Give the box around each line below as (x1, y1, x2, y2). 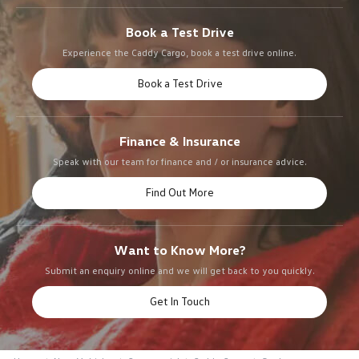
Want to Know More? (113, 241, 246, 258)
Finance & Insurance (119, 132, 240, 149)
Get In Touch (149, 293, 210, 308)
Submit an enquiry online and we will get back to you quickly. (44, 264, 315, 276)
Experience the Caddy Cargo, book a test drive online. (63, 46, 296, 58)
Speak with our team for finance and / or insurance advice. (52, 155, 307, 167)
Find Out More (145, 184, 214, 199)
